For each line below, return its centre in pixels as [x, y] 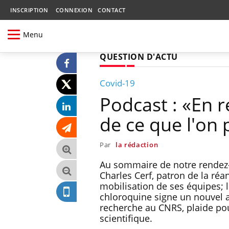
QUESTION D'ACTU [139, 56]
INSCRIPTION [29, 10]
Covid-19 [117, 83]
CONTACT [112, 10]
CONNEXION [74, 10]
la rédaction [137, 144]
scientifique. [126, 218]
